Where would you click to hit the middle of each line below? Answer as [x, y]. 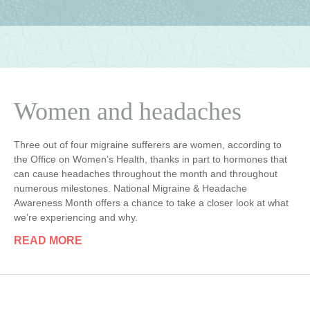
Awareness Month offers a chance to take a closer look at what [151, 203]
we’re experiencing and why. [76, 218]
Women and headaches [128, 112]
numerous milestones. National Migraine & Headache [130, 189]
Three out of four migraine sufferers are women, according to [148, 145]
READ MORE [48, 241]
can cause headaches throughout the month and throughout [146, 174]
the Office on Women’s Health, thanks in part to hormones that [151, 159]
